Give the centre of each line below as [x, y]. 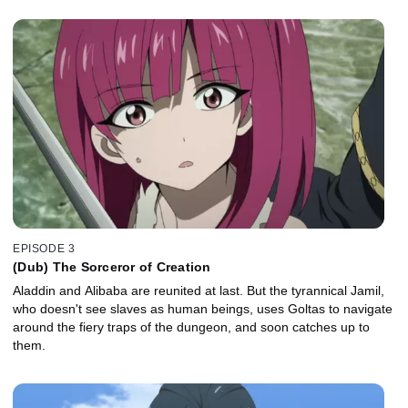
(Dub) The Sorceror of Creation [112, 266]
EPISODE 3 [44, 248]
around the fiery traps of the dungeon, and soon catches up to [191, 326]
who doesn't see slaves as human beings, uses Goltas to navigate [203, 308]
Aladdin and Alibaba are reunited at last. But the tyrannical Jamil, [199, 290]
